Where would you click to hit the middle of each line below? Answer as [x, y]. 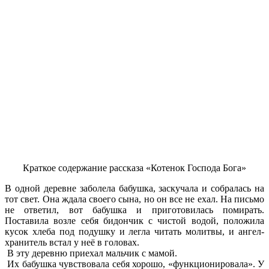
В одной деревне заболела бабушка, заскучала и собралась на [134, 189]
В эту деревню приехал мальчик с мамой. [91, 253]
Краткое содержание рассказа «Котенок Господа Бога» [134, 168]
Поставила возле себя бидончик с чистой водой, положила [134, 221]
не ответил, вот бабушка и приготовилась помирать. [134, 210]
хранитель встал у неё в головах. [72, 243]
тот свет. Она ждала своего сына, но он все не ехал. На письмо [134, 199]
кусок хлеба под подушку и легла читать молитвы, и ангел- [134, 232]
